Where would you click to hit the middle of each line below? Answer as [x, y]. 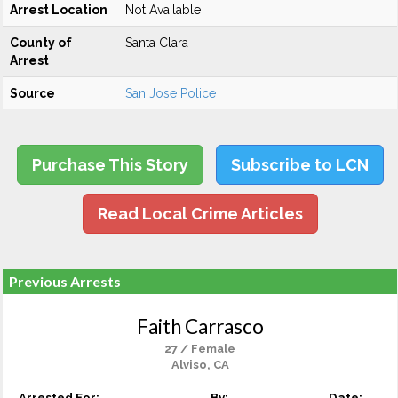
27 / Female [200, 349]
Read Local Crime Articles [200, 214]
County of [41, 43]
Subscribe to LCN [299, 165]
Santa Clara [157, 43]
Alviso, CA [200, 365]
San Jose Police [171, 93]
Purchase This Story [110, 165]
